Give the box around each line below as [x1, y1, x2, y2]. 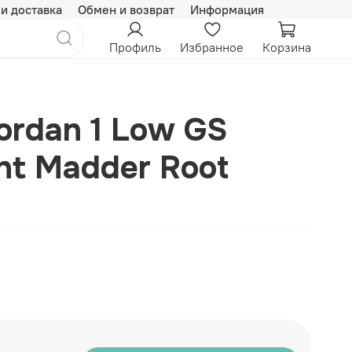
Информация [190, 2, 264, 17]
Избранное [180, 39, 244, 55]
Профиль [109, 39, 161, 55]
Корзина [262, 39, 311, 55]
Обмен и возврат [78, 2, 174, 17]
